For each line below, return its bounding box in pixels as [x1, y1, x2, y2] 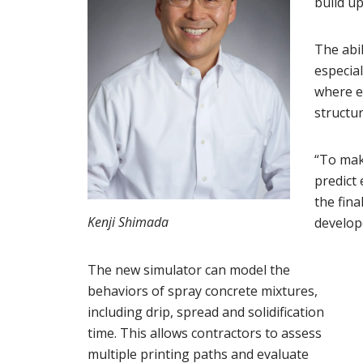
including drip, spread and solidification [87, 303, 324, 322]
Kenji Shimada [87, 212, 169, 231]
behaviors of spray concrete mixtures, [87, 282, 318, 301]
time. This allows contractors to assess [87, 324, 322, 343]
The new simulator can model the [87, 261, 290, 280]
